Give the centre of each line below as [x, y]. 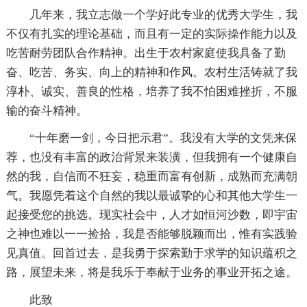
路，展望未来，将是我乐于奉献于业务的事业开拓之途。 [151, 272]
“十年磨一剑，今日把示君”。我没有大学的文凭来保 [163, 138]
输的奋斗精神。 [47, 110]
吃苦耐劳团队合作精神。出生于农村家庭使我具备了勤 [146, 53]
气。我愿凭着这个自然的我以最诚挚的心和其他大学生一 [151, 195]
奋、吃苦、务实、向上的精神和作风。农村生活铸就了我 [151, 72]
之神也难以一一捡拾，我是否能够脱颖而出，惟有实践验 [151, 234]
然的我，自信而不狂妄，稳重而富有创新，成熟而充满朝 [151, 176]
